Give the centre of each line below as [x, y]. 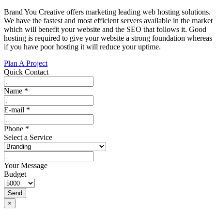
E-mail [15, 110]
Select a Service [28, 137]
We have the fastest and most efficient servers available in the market [108, 21]
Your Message [26, 165]
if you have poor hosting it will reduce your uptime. [82, 47]
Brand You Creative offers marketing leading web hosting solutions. [107, 12]
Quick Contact [26, 72]
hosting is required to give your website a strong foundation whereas [108, 38]
